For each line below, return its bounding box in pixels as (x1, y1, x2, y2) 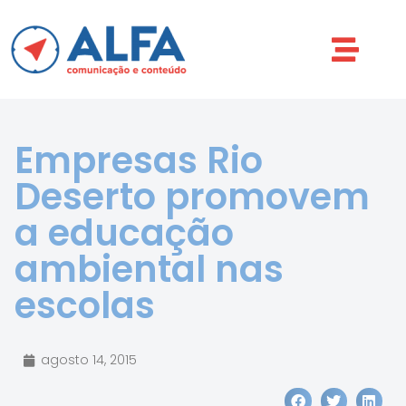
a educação (14, 208, 234, 258)
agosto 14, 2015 (41, 351, 137, 369)
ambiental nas (14, 244, 284, 295)
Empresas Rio (14, 135, 263, 186)
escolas (14, 280, 155, 331)
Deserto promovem (14, 171, 370, 222)
